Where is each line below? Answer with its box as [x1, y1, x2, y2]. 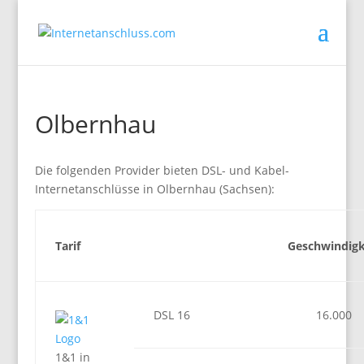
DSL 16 [153, 307, 190, 323]
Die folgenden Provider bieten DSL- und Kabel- [34, 162, 289, 178]
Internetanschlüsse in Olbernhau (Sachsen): [34, 181, 275, 197]
